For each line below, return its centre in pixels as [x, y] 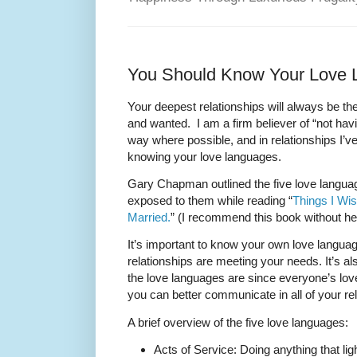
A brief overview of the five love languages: [238, 322]
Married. [149, 218]
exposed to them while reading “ [210, 201]
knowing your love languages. [204, 157]
